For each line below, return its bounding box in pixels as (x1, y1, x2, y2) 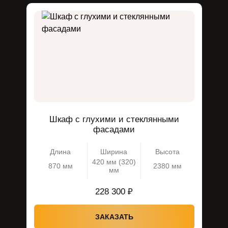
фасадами (93, 125, 135, 134)
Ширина (100, 148, 127, 156)
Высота (155, 148, 180, 156)
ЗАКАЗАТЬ (95, 213, 133, 221)
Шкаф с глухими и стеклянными (49, 115, 179, 124)
